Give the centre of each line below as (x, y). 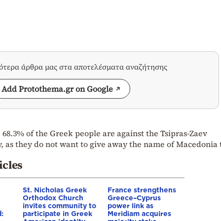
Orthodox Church (53, 197)
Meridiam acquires (139, 213)
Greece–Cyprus (134, 197)
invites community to (59, 205)
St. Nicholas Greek (55, 189)
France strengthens (142, 189)
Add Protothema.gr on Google (57, 89)
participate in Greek (57, 213)
